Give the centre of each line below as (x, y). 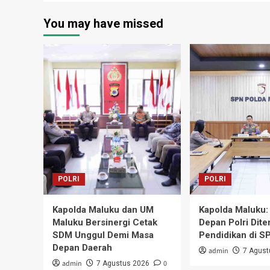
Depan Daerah (82, 248)
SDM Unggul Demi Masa (103, 235)
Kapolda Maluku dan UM (103, 210)
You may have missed (103, 24)
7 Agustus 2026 (123, 264)
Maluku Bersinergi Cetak (105, 223)
